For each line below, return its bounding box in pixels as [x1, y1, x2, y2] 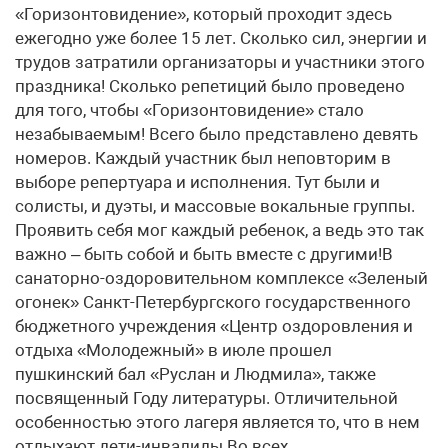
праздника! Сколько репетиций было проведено [15, 76, 405, 96]
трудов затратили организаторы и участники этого [15, 52, 425, 72]
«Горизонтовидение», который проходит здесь [15, 4, 392, 24]
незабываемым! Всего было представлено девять [15, 124, 418, 144]
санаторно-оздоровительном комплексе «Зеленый [15, 268, 428, 288]
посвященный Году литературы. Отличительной [15, 388, 398, 408]
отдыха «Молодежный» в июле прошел [15, 340, 332, 360]
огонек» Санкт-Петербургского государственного [15, 292, 411, 312]
